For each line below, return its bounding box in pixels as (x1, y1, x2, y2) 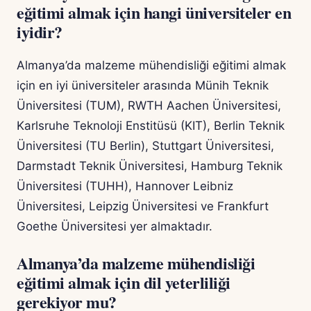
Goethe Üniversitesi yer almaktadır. (17, 219, 212, 234)
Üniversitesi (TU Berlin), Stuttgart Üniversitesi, (17, 139, 274, 153)
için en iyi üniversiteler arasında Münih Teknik (17, 78, 269, 93)
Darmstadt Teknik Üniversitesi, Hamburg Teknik (17, 159, 283, 174)
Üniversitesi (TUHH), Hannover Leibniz (17, 179, 233, 194)
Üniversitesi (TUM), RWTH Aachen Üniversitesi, (17, 99, 281, 113)
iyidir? (17, 19, 62, 44)
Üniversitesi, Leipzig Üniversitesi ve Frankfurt (17, 199, 269, 214)
